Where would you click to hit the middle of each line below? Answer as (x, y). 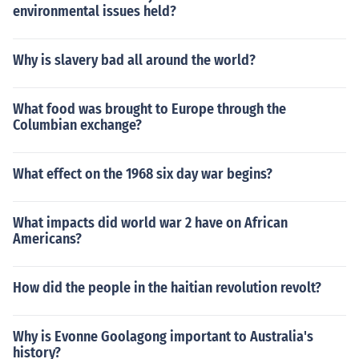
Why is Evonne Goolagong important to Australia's (163, 337)
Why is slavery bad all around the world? (134, 60)
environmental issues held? (95, 11)
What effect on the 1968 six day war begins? (143, 174)
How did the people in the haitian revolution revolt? (167, 288)
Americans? (47, 239)
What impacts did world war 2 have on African (150, 223)
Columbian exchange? (77, 125)
